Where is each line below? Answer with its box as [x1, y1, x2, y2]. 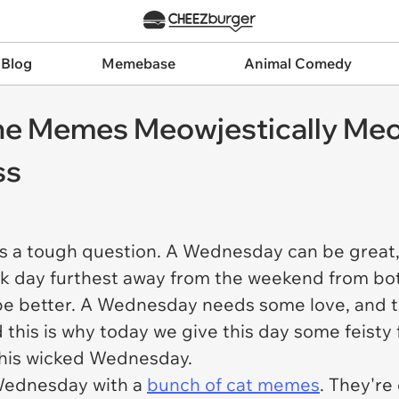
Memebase [101, 54, 175, 72]
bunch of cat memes [147, 373, 320, 395]
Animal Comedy [244, 54, 353, 72]
